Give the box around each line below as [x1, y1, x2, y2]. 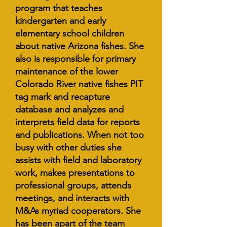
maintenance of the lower [15, 66, 118, 77]
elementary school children [15, 28, 124, 39]
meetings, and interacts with [15, 193, 129, 204]
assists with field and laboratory [15, 155, 141, 166]
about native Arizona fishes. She [15, 41, 144, 52]
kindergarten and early [15, 15, 106, 26]
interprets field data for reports [15, 117, 140, 128]
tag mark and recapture [15, 91, 110, 102]
